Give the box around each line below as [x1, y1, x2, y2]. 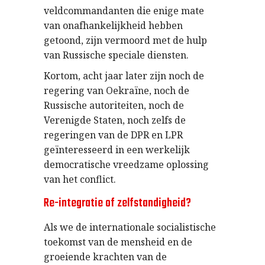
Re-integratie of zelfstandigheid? [44, 193, 191, 212]
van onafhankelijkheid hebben [44, 18, 183, 32]
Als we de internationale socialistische [44, 220, 216, 234]
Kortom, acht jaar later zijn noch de [44, 69, 204, 82]
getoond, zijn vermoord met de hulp [44, 33, 207, 47]
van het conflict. [44, 172, 116, 186]
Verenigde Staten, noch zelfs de [44, 113, 186, 127]
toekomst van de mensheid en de [44, 235, 192, 248]
